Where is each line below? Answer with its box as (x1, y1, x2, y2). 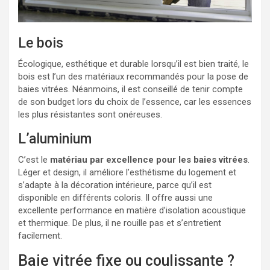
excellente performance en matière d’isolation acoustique (18, 204, 246, 216)
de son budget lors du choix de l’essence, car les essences (18, 96, 251, 107)
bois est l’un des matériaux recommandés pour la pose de (18, 71, 248, 82)
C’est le (18, 154, 50, 165)
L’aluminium (18, 130, 92, 147)
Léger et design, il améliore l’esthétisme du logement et (18, 166, 236, 178)
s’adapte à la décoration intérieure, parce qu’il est (18, 179, 212, 190)
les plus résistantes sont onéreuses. (18, 108, 162, 120)
